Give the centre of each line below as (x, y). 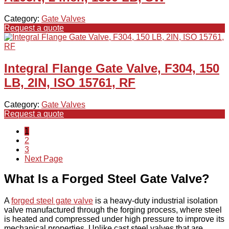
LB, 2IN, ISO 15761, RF (70, 83)
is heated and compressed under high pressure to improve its (114, 219)
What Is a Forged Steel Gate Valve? (107, 179)
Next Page (44, 159)
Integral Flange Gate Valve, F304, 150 (112, 68)
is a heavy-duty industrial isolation (155, 201)
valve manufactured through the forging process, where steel (113, 210)
